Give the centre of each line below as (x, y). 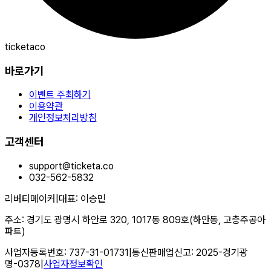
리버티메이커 (30, 198)
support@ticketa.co (71, 166)
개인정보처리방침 (63, 118)
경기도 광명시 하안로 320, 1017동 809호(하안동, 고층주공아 (146, 220)
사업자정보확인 (73, 264)
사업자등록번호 (34, 252)
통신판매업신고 (162, 252)
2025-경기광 (222, 252)
